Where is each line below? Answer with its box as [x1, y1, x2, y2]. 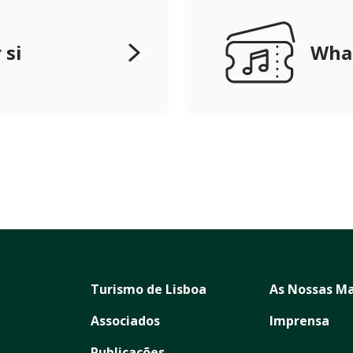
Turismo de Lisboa [90, 280, 206, 298]
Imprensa [269, 311, 329, 329]
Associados [90, 311, 160, 329]
